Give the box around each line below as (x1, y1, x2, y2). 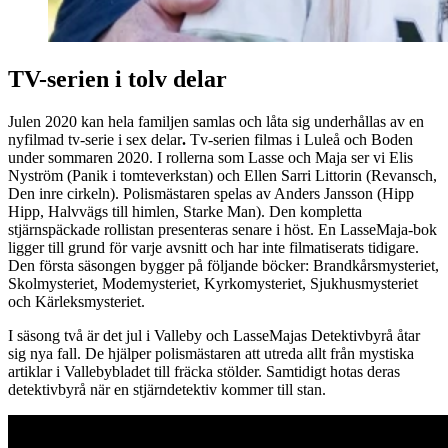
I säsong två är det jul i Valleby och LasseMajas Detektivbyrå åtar (8, 326, 420, 344)
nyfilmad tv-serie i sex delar (8, 130, 182, 148)
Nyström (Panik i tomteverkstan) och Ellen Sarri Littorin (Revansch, (8, 166, 437, 184)
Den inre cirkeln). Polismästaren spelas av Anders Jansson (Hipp (8, 184, 414, 202)
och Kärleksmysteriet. (8, 292, 145, 310)
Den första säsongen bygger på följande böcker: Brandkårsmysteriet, (8, 256, 439, 274)
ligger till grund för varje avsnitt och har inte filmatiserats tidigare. (8, 238, 419, 256)
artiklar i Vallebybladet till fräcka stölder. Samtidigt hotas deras (8, 362, 400, 380)
